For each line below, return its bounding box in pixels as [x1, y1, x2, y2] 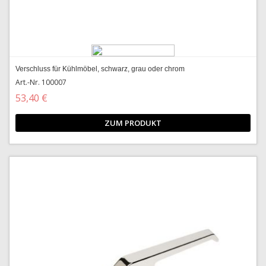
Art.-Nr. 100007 [15, 77, 66, 87]
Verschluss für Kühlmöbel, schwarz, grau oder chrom [15, 65, 185, 73]
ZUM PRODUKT [104, 118, 161, 128]
